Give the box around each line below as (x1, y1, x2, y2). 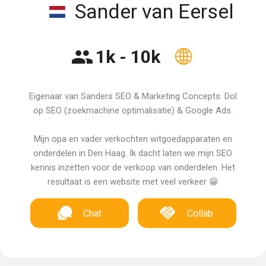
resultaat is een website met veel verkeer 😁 (47, 176, 218, 187)
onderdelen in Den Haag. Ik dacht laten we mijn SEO (33, 148, 233, 159)
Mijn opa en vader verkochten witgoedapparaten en (33, 134, 232, 144)
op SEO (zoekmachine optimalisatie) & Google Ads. (33, 105, 233, 116)
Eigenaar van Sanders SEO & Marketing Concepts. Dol (28, 91, 237, 102)
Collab (187, 208, 214, 219)
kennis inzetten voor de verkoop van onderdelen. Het (30, 162, 235, 173)
